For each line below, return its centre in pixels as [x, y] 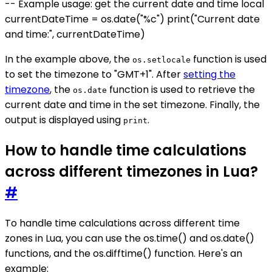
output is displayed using [64, 120]
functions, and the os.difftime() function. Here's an [124, 253]
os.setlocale [161, 59]
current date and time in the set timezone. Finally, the [132, 104]
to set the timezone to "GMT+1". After [94, 74]
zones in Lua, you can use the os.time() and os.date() [130, 238]
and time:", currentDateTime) [75, 34]
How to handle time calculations [126, 150]
